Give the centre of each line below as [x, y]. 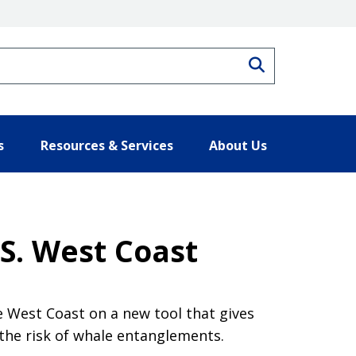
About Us [238, 145]
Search [290, 63]
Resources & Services [106, 145]
